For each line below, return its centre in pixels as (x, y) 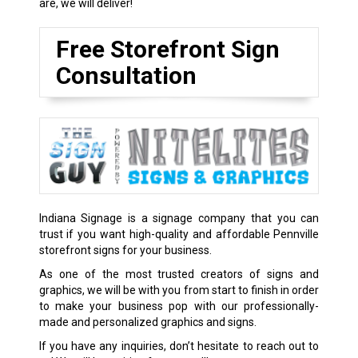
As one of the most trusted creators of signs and (179, 274)
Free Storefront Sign (167, 49)
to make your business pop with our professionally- (179, 306)
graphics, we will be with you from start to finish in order (179, 290)
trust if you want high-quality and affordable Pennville (179, 235)
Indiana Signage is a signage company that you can (179, 219)
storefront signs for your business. (125, 251)
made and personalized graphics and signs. (147, 322)
